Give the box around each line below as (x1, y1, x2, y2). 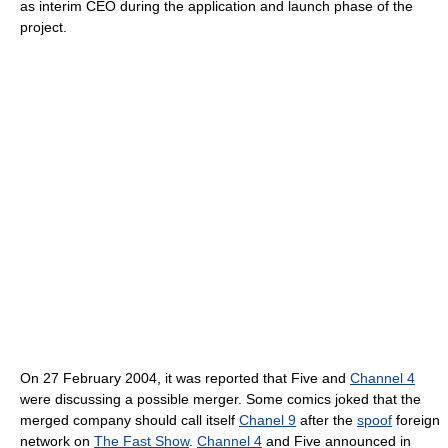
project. (20, 19, 67, 36)
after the (296, 412, 357, 429)
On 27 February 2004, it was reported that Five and (20, 370, 350, 387)
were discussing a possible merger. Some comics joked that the (20, 391, 421, 408)
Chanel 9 (239, 412, 296, 429)
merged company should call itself (20, 412, 239, 429)
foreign (392, 412, 440, 429)
